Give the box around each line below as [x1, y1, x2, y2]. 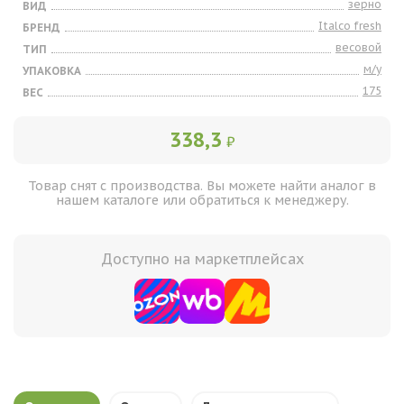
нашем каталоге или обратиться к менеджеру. [55, 192, 349, 208]
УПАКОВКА [23, 64, 81, 78]
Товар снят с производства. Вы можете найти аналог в [28, 178, 376, 194]
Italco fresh [318, 19, 381, 32]
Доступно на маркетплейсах [100, 250, 304, 268]
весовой [335, 41, 381, 54]
